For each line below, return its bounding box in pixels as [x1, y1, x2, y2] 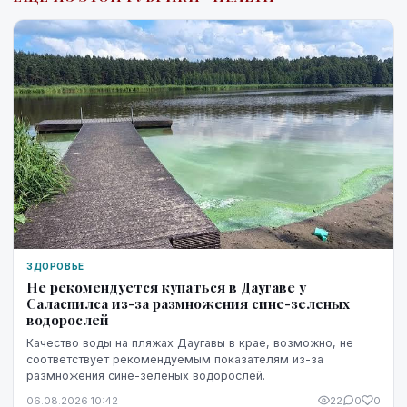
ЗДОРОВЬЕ [26, 260, 84, 272]
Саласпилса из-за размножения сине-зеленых [26, 293, 350, 313]
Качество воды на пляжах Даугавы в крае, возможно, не [26, 335, 353, 350]
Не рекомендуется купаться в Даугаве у [26, 277, 306, 296]
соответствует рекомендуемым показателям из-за [26, 352, 323, 366]
